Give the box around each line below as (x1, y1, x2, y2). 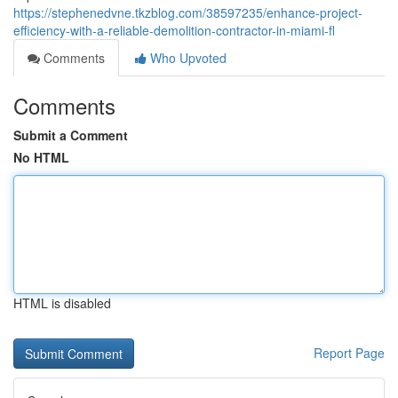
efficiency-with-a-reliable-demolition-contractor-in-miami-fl (13, 21, 335, 39)
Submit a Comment (13, 126, 128, 144)
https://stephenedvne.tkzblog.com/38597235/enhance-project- (13, 4, 362, 21)
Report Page (314, 344, 385, 362)
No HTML (13, 148, 69, 166)
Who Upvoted (147, 49, 227, 67)
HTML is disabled (13, 294, 111, 312)
